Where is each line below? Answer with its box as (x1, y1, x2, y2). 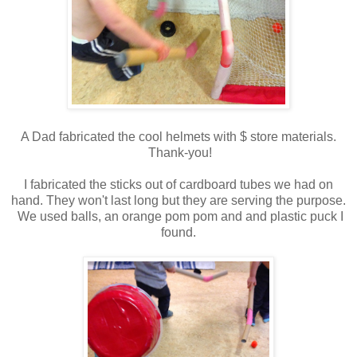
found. (161, 226, 196, 239)
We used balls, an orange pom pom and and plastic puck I (14, 210, 343, 223)
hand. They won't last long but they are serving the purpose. (11, 194, 346, 207)
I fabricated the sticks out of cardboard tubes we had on (24, 178, 333, 191)
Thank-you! (145, 146, 212, 159)
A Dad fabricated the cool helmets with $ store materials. (21, 130, 336, 143)
